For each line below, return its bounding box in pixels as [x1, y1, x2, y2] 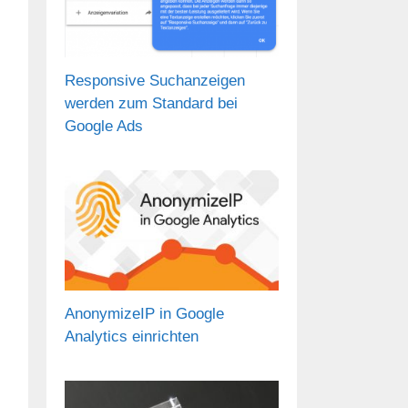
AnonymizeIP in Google [65, 304, 224, 322]
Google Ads [65, 117, 143, 136]
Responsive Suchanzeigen [65, 72, 245, 90]
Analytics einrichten [65, 327, 199, 345]
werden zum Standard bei [65, 95, 238, 113]
